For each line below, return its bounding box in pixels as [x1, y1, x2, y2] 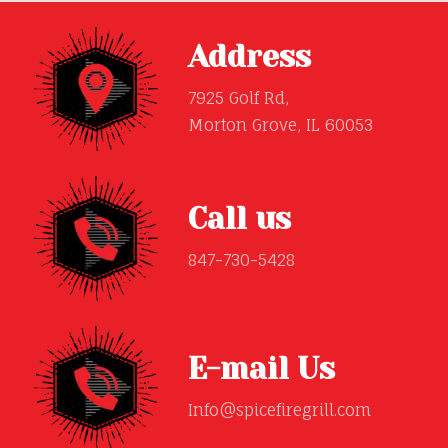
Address [188, 39, 311, 74]
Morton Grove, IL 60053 [188, 114, 373, 135]
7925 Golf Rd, [188, 87, 289, 108]
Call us [188, 202, 291, 237]
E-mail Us [188, 351, 335, 386]
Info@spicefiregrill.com [188, 399, 371, 420]
